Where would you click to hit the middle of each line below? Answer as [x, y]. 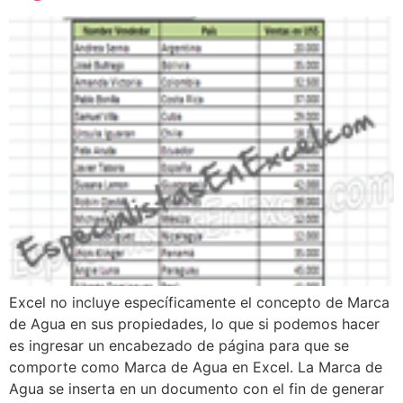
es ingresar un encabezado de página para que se [179, 345]
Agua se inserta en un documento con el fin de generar [197, 388]
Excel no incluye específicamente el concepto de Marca [199, 302]
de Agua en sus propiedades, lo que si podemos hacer [194, 323]
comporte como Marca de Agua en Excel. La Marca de [196, 367]
